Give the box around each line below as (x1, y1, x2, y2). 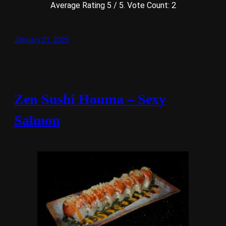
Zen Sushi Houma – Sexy (14, 91, 166, 107)
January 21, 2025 (14, 35, 69, 44)
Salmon (14, 112, 60, 128)
